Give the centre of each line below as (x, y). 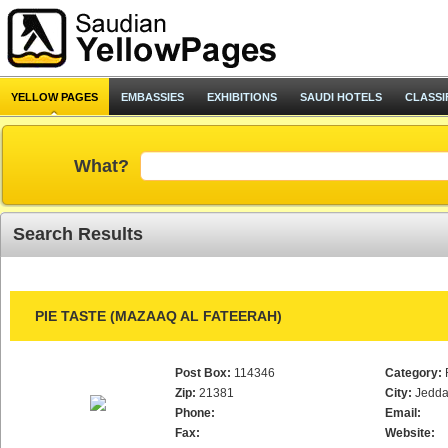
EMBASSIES (152, 97)
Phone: (195, 413)
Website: (410, 433)
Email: (403, 413)
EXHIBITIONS (242, 97)
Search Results (78, 234)
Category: (413, 373)
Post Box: (203, 373)
